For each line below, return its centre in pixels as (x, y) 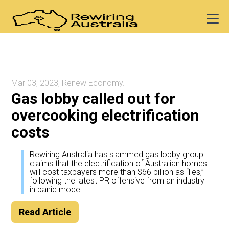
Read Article (45, 212)
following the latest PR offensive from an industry (117, 180)
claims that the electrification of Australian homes (119, 163)
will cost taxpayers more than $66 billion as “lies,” (117, 172)
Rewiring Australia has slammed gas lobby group (117, 154)
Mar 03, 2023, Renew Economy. (68, 83)
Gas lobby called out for (94, 98)
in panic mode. (56, 189)
